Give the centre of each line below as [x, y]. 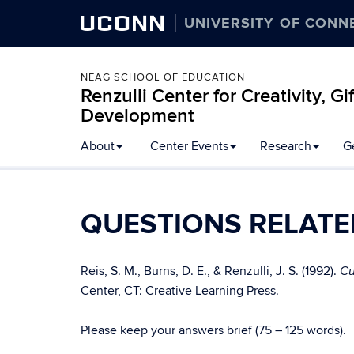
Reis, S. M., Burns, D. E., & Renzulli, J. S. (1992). [210, 271]
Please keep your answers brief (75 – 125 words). [213, 330]
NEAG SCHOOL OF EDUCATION [163, 77]
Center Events [189, 146]
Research [286, 146]
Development [137, 116]
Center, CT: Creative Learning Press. [180, 291]
